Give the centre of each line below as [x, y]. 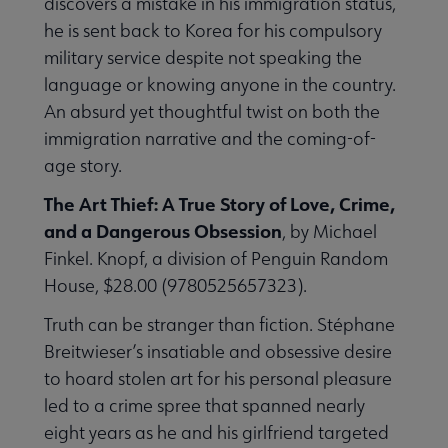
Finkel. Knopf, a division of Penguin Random [216, 258]
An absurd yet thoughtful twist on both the [212, 111]
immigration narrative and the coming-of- [210, 138]
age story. [83, 165]
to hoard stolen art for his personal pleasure [218, 378]
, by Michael [329, 231]
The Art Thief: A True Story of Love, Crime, [219, 203]
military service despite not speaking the [203, 57]
